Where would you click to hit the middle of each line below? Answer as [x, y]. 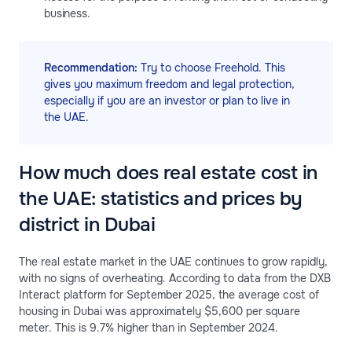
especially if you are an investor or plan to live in [167, 100]
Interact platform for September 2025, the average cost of [169, 294]
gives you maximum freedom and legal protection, [169, 84]
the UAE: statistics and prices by [161, 198]
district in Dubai [87, 224]
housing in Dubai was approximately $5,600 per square [159, 311]
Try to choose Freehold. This [211, 67]
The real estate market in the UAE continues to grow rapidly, [173, 261]
